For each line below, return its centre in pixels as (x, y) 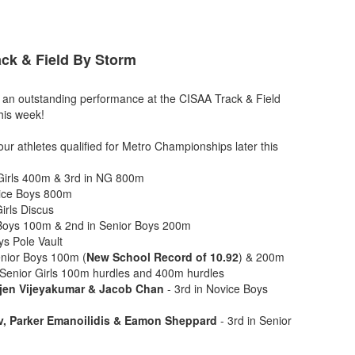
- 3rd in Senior (254, 321)
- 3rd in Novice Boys (216, 289)
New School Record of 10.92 (162, 257)
